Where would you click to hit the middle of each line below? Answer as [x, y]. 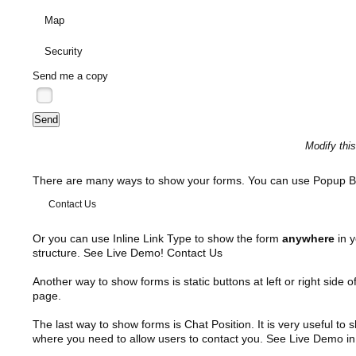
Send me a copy [70, 75]
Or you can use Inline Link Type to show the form [157, 238]
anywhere [308, 238]
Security [63, 51]
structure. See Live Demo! [99, 252]
